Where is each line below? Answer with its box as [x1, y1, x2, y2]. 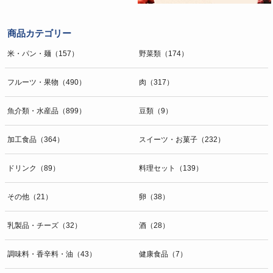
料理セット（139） [139, 163, 203, 172]
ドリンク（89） [7, 163, 60, 172]
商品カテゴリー [7, 27, 71, 38]
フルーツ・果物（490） [7, 77, 86, 87]
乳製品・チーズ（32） [7, 221, 82, 230]
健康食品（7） [139, 249, 187, 258]
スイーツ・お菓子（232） [139, 135, 225, 144]
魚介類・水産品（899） [7, 106, 86, 115]
